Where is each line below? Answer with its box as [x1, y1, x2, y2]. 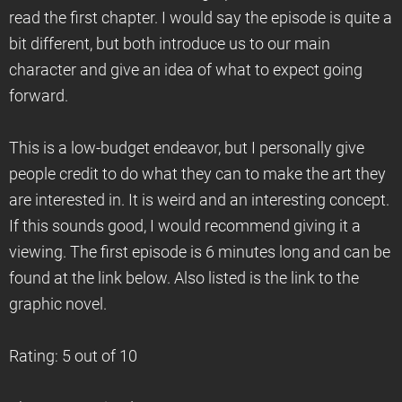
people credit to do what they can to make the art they [9, 165, 386, 183]
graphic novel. [9, 295, 107, 313]
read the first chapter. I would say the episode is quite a [9, 9, 392, 27]
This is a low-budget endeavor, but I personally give [9, 139, 364, 157]
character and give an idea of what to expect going [9, 61, 363, 79]
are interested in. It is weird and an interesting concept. [9, 191, 389, 209]
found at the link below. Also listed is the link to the [9, 269, 359, 287]
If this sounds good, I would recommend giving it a [9, 217, 361, 235]
